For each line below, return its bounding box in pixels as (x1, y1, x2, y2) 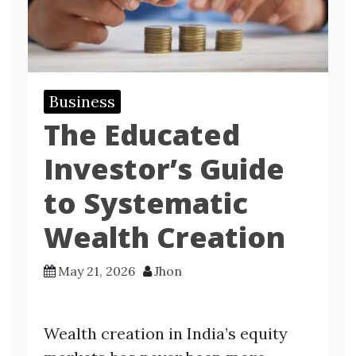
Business (49, 91, 115, 111)
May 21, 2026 (58, 262, 135, 279)
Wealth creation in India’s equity (44, 323, 288, 343)
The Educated (44, 114, 240, 154)
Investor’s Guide (44, 149, 284, 188)
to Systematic (44, 183, 248, 222)
